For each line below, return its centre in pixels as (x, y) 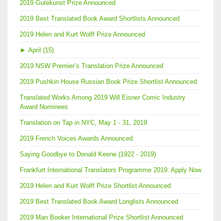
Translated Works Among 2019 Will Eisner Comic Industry (103, 98)
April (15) (41, 50)
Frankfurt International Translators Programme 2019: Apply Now (110, 170)
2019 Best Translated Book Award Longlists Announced (99, 202)
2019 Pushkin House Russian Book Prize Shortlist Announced (108, 82)
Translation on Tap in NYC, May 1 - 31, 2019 (83, 123)
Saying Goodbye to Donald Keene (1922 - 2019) (88, 154)
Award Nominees (44, 107)
